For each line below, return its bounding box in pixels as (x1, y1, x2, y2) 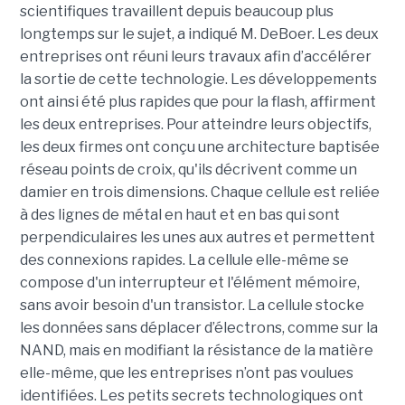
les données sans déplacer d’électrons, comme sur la (19, 319, 378, 337)
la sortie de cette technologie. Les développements (19, 71, 377, 89)
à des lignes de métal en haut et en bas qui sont (19, 206, 340, 224)
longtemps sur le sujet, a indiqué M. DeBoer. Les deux (19, 25, 379, 43)
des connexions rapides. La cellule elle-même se (19, 251, 349, 269)
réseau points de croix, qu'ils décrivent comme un (19, 161, 357, 179)
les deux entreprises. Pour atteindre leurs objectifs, (19, 116, 372, 134)
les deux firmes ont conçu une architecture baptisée (19, 138, 380, 156)
